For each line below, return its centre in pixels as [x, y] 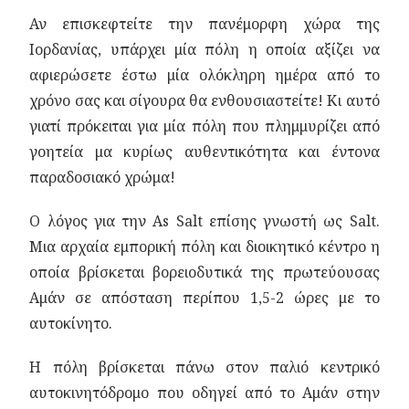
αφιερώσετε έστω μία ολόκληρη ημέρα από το [204, 75]
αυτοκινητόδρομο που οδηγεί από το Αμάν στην [204, 393]
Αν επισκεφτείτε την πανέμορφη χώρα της [204, 24]
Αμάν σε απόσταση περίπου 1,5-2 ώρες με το [204, 298]
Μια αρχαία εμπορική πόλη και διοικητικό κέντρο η [204, 246]
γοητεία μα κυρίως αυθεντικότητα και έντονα [204, 152]
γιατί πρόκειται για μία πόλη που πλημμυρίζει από [204, 126]
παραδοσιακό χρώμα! [103, 177]
